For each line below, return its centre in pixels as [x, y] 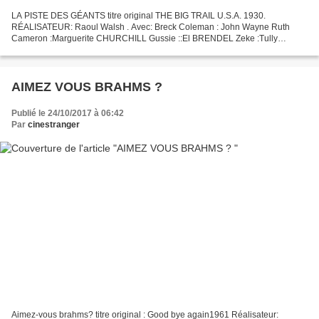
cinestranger [54, 124]
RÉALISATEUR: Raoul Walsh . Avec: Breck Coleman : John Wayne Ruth [151, 27]
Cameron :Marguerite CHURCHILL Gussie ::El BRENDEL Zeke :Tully [145, 38]
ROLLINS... [33, 61]
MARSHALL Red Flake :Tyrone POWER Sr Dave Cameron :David [138, 49]
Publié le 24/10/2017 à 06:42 [68, 113]
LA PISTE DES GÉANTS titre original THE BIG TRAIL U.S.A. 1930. [138, 15]
